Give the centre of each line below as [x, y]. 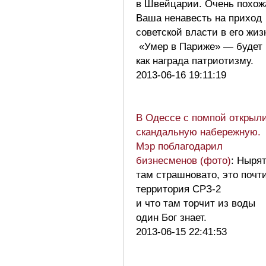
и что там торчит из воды [196, 203]
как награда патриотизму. [198, 61]
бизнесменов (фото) [183, 160]
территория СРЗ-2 [178, 189]
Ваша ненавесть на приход [199, 18]
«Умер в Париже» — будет [199, 46]
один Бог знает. [174, 217]
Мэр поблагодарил [179, 146]
